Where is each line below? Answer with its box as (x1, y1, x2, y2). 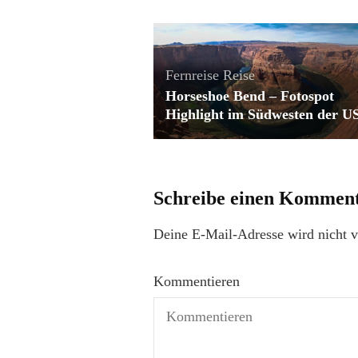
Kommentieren (153, 272, 240, 289)
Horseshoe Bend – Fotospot (165, 87, 334, 104)
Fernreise (165, 66, 219, 83)
